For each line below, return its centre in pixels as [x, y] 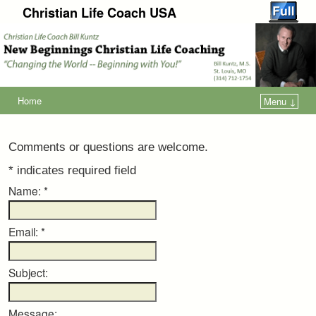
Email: [23, 232]
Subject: [28, 273]
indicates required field [77, 170]
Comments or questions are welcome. [108, 146]
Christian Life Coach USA [100, 13]
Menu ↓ [280, 102]
